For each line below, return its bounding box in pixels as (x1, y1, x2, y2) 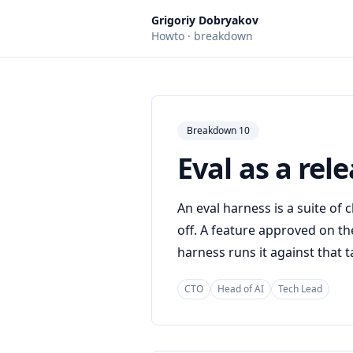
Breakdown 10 (187, 124, 250, 137)
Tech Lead (278, 282, 322, 295)
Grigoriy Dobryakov (151, 13, 258, 28)
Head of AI (217, 282, 264, 295)
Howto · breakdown (151, 28, 253, 43)
